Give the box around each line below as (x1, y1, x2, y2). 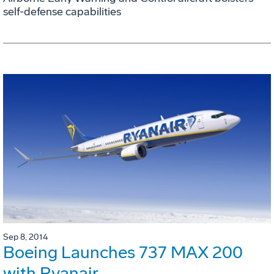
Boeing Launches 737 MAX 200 (3, 242, 243, 262)
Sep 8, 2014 (3, 231, 48, 242)
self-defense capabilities (3, 5, 121, 19)
